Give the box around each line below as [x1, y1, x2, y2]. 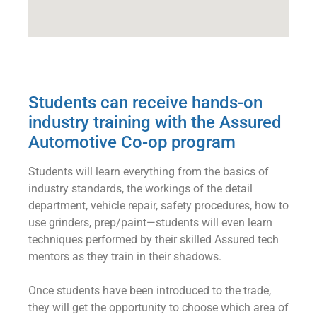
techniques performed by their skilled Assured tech [28, 232, 279, 246]
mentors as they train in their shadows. [28, 249, 221, 263]
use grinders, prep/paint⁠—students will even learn [28, 215, 272, 229]
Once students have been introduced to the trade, [28, 283, 271, 297]
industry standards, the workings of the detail [28, 181, 253, 195]
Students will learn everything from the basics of [28, 164, 269, 178]
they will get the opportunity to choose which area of [28, 300, 289, 314]
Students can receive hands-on [28, 92, 263, 113]
